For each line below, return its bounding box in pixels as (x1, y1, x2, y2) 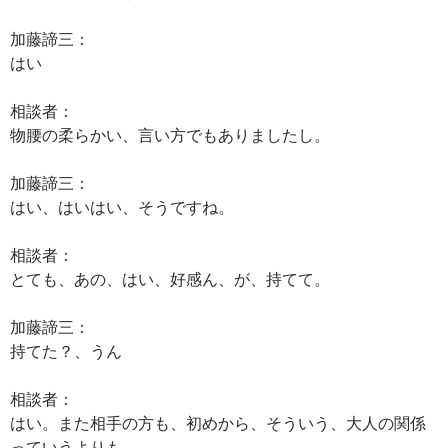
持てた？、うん (10, 341, 122, 360)
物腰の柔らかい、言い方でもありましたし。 (10, 125, 330, 144)
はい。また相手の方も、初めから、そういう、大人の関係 (10, 413, 426, 432)
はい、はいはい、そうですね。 (10, 197, 234, 216)
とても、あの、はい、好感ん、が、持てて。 (10, 269, 330, 288)
